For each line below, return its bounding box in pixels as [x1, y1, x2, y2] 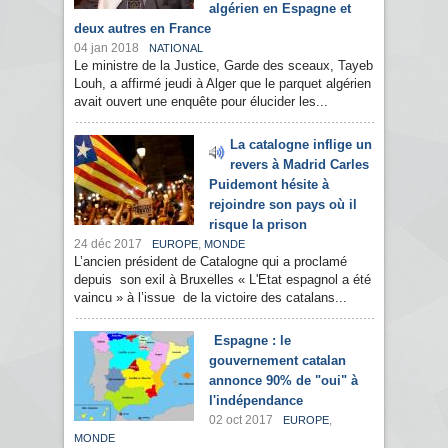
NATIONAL [149, 42, 203, 55]
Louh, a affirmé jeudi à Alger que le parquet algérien [74, 76, 371, 92]
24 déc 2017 [74, 237, 142, 252]
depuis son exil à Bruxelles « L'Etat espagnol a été [74, 272, 371, 288]
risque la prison [209, 217, 307, 233]
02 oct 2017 [209, 413, 273, 428]
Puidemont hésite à [209, 177, 329, 193]
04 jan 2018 [74, 41, 139, 56]
